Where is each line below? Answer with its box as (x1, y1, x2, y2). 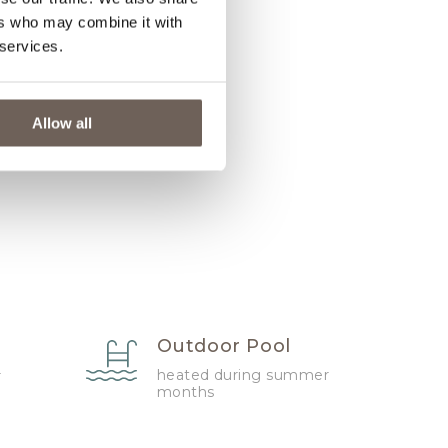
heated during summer (156, 366, 330, 385)
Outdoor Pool (156, 335, 291, 358)
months (156, 383, 215, 402)
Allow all (32, 114, 93, 131)
